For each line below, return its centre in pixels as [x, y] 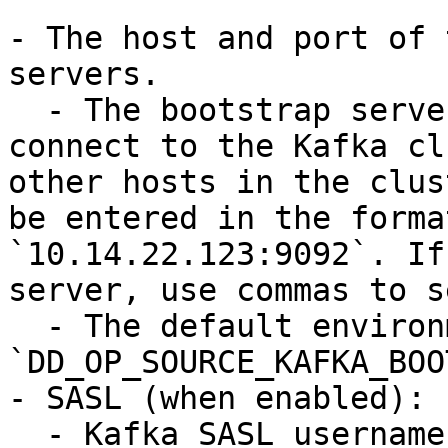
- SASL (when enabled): [217, 398]
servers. [84, 74]
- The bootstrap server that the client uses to [27, 110]
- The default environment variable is [27, 326]
